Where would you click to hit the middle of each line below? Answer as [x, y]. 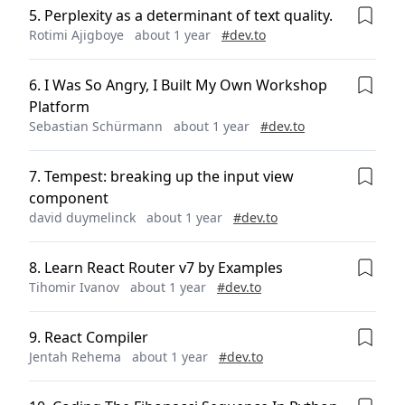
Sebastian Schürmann [96, 126]
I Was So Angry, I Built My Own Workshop [186, 85]
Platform [59, 107]
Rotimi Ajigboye [76, 35]
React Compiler [96, 337]
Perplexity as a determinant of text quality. [188, 15]
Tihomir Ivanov [74, 287]
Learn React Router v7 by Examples [164, 268]
